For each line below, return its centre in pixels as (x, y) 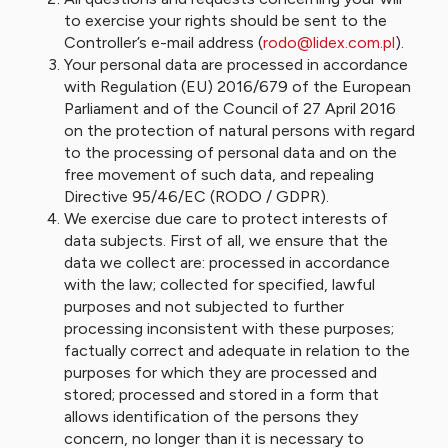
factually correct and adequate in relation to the (237, 350)
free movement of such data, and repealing (219, 174)
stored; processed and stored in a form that (221, 394)
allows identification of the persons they (211, 416)
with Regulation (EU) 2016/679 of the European (237, 86)
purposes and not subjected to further (204, 306)
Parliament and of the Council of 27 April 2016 (230, 108)
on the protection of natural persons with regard (239, 130)
